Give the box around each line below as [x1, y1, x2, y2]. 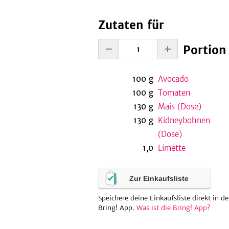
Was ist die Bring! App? [136, 203, 211, 212]
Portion [183, 43, 226, 57]
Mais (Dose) [157, 102, 201, 111]
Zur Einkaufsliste [129, 174, 189, 182]
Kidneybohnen [157, 116, 210, 125]
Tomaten [157, 88, 190, 98]
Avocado [157, 74, 189, 84]
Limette [157, 143, 186, 153]
